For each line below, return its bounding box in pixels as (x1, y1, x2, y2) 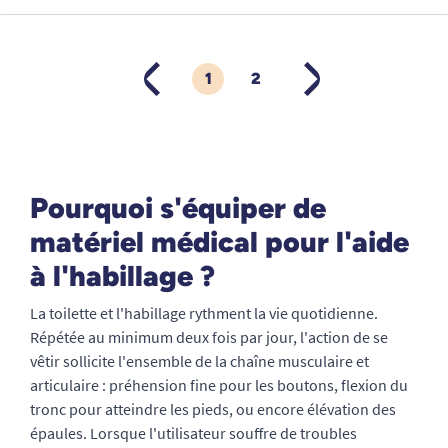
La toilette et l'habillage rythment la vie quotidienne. (30, 303, 378, 324)
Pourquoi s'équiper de (30, 191, 326, 226)
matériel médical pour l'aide (30, 225, 409, 260)
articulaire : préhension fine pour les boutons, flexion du (30, 375, 408, 396)
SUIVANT (302, 77, 373, 97)
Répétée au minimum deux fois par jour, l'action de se (30, 327, 388, 348)
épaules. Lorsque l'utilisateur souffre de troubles (30, 423, 357, 444)
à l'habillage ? (30, 259, 215, 294)
